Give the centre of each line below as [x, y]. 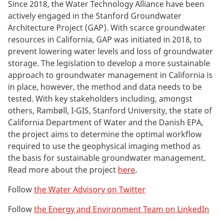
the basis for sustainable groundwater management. [107, 158]
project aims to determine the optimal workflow [112, 134]
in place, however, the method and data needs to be [105, 87]
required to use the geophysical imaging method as [104, 146]
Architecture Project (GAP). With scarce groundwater [107, 27]
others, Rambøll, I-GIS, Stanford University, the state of [110, 110]
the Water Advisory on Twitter [90, 189]
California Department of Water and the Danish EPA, [106, 122]
